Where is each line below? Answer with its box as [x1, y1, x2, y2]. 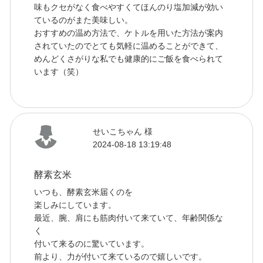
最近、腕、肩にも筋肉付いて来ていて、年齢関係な [33, 213, 223, 222]
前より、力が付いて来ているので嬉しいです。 [33, 251, 207, 261]
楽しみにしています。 [33, 200, 116, 210]
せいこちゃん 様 [92, 126, 153, 136]
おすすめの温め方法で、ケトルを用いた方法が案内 [33, 28, 223, 38]
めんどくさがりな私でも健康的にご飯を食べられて [33, 53, 223, 63]
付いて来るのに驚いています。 [33, 238, 149, 248]
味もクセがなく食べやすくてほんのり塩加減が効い [33, 2, 223, 12]
